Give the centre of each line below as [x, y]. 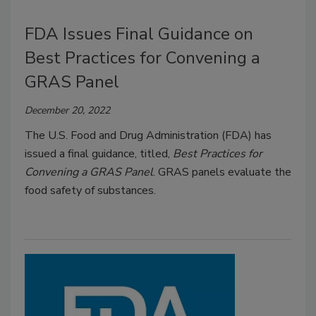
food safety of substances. [90, 190]
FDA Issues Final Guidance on [139, 34]
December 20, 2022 [67, 110]
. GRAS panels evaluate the [222, 172]
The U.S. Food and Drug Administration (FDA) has [148, 135]
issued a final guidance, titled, [99, 153]
